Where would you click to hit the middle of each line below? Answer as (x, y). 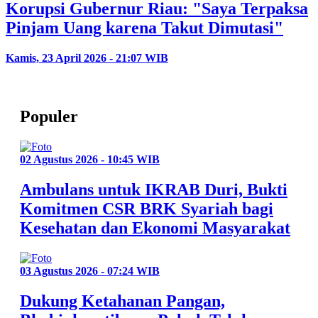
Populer (49, 117)
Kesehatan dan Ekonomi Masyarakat (155, 227)
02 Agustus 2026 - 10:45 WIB (90, 160)
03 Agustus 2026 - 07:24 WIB (90, 270)
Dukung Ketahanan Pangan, (122, 301)
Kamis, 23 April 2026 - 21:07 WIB (87, 58)
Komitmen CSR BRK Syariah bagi (147, 208)
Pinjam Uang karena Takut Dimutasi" (144, 28)
